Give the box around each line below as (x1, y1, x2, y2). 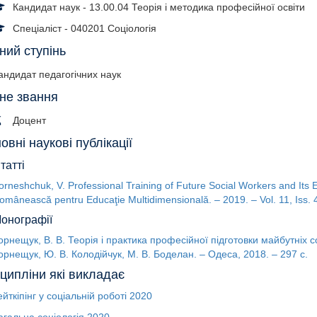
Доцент (12, 115, 46, 126)
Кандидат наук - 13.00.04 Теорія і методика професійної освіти (12, 1, 305, 13)
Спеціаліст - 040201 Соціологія (12, 23, 156, 34)
